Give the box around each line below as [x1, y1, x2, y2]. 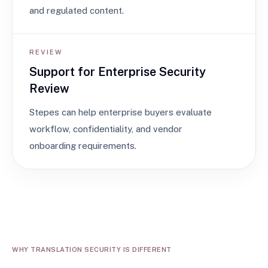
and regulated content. [29, 5, 124, 16]
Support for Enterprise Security [29, 65, 206, 79]
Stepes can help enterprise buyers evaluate [29, 107, 212, 117]
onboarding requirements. [29, 141, 136, 151]
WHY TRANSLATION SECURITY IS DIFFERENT [12, 246, 172, 253]
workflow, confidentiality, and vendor [29, 124, 182, 134]
